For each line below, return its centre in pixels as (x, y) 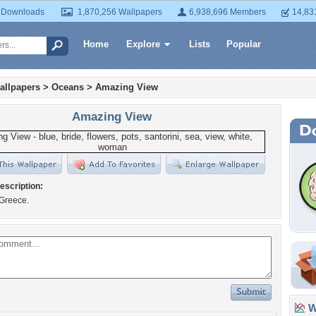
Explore (143, 44)
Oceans (68, 87)
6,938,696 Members (227, 12)
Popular (244, 44)
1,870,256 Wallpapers (120, 12)
